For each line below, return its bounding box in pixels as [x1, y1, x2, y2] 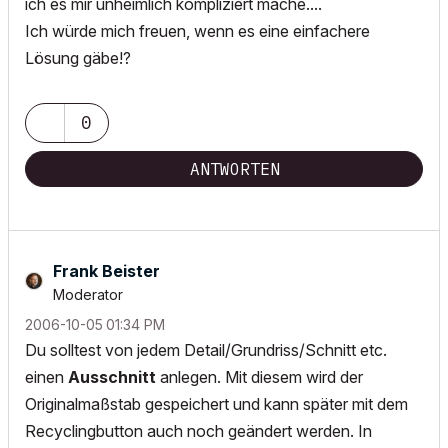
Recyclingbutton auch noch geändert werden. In [25, 421, 372, 441]
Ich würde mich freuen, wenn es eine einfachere [25, 21, 370, 41]
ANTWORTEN [190, 159, 280, 179]
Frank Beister [53, 261, 160, 281]
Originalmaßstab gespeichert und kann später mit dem [25, 394, 408, 414]
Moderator [53, 286, 123, 303]
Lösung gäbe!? [25, 48, 131, 68]
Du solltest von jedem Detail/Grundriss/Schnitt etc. [25, 340, 387, 360]
